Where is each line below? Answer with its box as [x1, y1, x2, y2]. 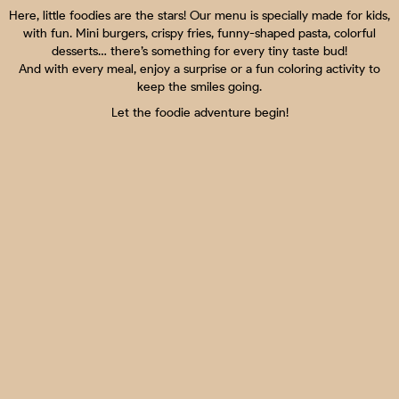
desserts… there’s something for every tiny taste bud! [52, 43, 347, 59]
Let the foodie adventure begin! [110, 104, 289, 120]
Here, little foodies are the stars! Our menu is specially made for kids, [9, 7, 390, 23]
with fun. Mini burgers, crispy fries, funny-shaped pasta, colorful [23, 25, 376, 41]
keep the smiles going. [137, 78, 262, 94]
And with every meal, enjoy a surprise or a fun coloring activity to [19, 61, 380, 77]
